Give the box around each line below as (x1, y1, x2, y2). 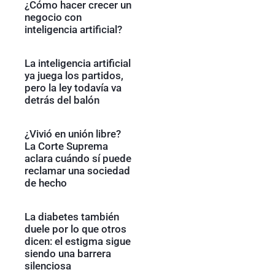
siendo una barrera (25, 247, 111, 260)
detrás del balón (25, 94, 99, 106)
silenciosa (25, 260, 71, 272)
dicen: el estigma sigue (25, 235, 131, 247)
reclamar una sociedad (25, 165, 130, 177)
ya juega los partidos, (25, 69, 123, 82)
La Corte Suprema (25, 140, 108, 152)
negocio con (25, 11, 82, 23)
